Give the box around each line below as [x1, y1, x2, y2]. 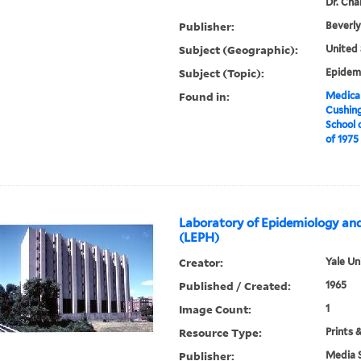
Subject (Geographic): [179, 42, 299, 58]
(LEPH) [179, 230, 220, 246]
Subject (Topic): [179, 65, 265, 81]
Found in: [179, 89, 230, 105]
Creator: [179, 255, 224, 271]
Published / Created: [179, 278, 292, 294]
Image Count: [179, 301, 252, 317]
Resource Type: [179, 325, 263, 341]
